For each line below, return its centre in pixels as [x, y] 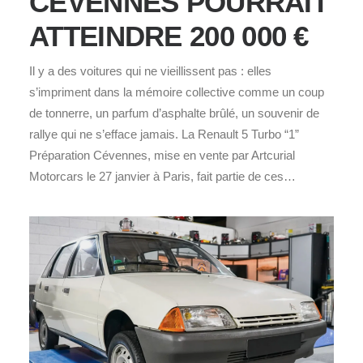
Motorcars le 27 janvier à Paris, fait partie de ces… [162, 176]
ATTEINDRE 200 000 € [169, 36]
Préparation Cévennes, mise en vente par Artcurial [162, 155]
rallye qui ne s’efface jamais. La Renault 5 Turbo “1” [164, 134]
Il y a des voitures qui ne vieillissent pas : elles [150, 70]
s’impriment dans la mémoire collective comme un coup [177, 92]
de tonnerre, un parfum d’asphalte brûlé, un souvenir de [174, 113]
